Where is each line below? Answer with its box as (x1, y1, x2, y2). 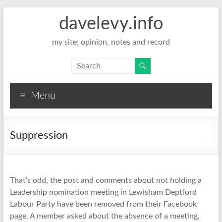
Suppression (9, 130, 68, 141)
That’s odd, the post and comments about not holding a (9, 176, 202, 184)
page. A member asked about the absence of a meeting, (9, 212, 200, 220)
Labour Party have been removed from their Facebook (9, 200, 197, 208)
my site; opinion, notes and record (52, 38, 170, 46)
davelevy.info (58, 15, 163, 33)
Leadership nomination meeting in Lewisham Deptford (9, 188, 197, 196)
